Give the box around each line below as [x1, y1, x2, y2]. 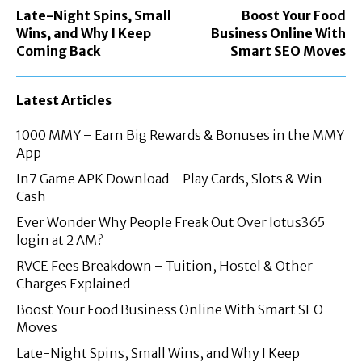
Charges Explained [16, 276, 130, 293]
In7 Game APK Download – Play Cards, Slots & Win [16, 170, 322, 187]
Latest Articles [16, 92, 112, 109]
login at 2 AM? [16, 232, 103, 249]
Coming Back [16, 43, 101, 60]
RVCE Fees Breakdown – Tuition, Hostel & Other [16, 258, 313, 275]
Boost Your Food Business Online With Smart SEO [16, 301, 323, 318]
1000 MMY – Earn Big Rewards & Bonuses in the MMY [16, 127, 344, 144]
